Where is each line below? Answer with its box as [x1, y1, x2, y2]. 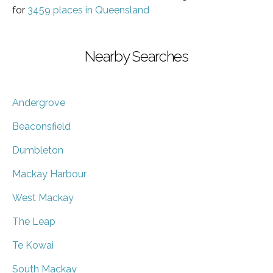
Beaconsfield [12, 120, 71, 132]
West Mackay [12, 191, 74, 204]
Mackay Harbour [12, 168, 87, 180]
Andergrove [12, 96, 65, 108]
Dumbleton [12, 144, 63, 156]
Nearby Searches [85, 47, 188, 65]
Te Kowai [12, 239, 54, 251]
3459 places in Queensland [27, 4, 149, 16]
